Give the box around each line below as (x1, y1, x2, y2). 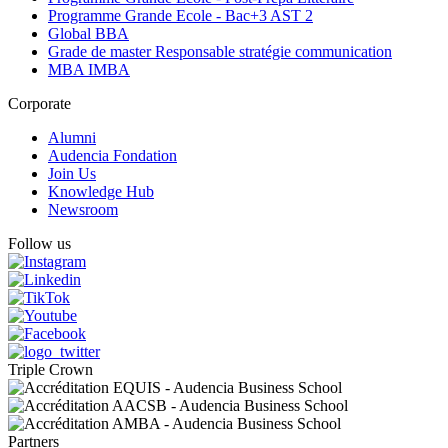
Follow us (8, 235, 71, 253)
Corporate (8, 95, 71, 113)
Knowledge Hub (48, 183, 154, 201)
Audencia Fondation (48, 147, 177, 165)
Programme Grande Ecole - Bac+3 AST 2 (48, 7, 313, 25)
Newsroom (48, 201, 118, 219)
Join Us (48, 165, 96, 183)
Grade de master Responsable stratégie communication (48, 43, 392, 61)
